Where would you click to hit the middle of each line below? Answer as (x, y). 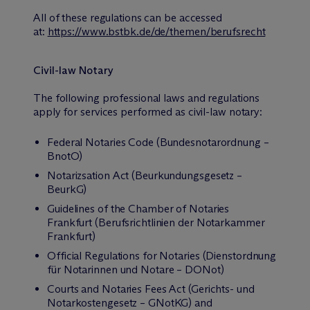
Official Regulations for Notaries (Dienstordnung (162, 256)
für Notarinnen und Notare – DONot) (136, 270)
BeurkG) (67, 189)
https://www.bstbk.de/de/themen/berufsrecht (156, 31)
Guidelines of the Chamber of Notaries (138, 209)
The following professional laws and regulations (147, 98)
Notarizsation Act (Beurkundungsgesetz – (145, 175)
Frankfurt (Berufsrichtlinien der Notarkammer (156, 222)
